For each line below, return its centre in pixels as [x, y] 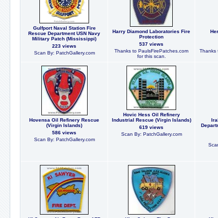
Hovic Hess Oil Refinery [151, 115]
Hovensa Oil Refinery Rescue [64, 120]
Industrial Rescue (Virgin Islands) [151, 120]
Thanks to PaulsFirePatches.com [151, 51]
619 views [151, 127]
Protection [151, 37]
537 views [151, 44]
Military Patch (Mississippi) [64, 39]
